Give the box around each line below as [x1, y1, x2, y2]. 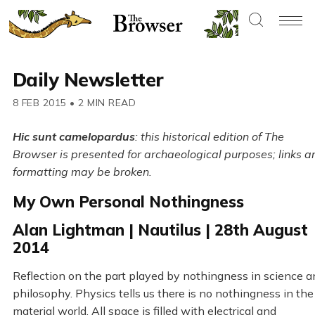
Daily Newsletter [12, 67, 164, 92]
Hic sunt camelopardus [12, 129, 135, 144]
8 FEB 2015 [12, 96, 67, 110]
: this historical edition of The [134, 129, 284, 144]
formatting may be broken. [12, 165, 152, 179]
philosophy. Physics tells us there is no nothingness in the [12, 286, 314, 301]
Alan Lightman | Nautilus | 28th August [12, 220, 308, 240]
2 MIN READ [75, 96, 136, 110]
